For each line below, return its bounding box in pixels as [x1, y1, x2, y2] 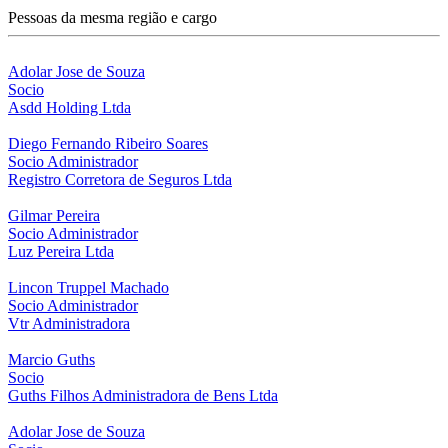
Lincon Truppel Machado [8, 278, 169, 296]
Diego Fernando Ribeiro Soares [8, 134, 208, 152]
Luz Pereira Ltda [8, 242, 114, 260]
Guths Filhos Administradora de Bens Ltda [8, 386, 278, 404]
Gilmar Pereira [8, 206, 100, 224]
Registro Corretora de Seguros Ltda [8, 170, 232, 188]
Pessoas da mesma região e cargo [8, 8, 217, 26]
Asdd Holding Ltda [8, 98, 131, 116]
